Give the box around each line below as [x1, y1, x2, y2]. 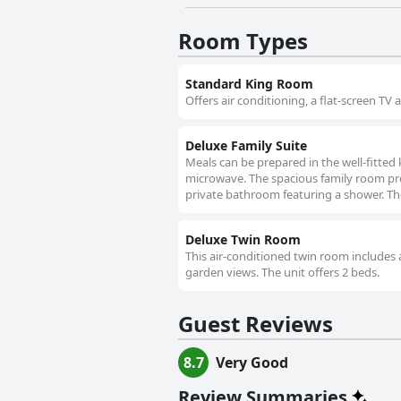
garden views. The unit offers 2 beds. [185, 264, 380, 281]
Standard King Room [185, 75, 313, 93]
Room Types [178, 26, 308, 56]
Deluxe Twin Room [185, 231, 301, 249]
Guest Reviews [178, 309, 333, 339]
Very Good [216, 353, 288, 373]
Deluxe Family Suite [185, 137, 307, 155]
